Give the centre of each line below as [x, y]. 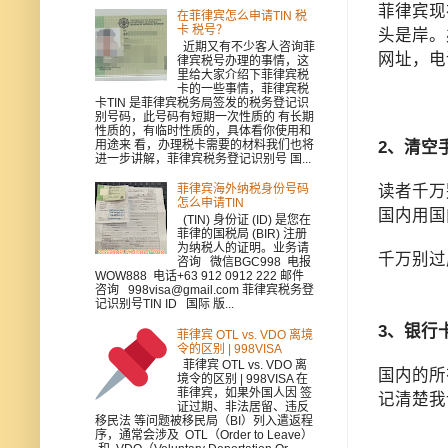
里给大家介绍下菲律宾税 [242, 74]
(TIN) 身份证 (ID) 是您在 [243, 219]
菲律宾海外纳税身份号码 [242, 189]
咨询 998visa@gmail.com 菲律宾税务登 [204, 289]
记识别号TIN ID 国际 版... [164, 303]
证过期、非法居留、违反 [242, 406]
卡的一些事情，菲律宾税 [242, 88]
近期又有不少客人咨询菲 [245, 46]
